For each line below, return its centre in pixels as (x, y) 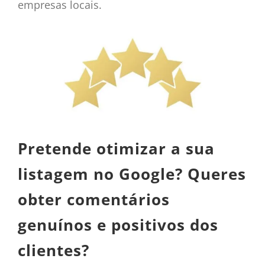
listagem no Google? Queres (132, 174)
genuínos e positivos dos (118, 225)
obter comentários (93, 200)
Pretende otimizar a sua (116, 149)
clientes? (53, 251)
